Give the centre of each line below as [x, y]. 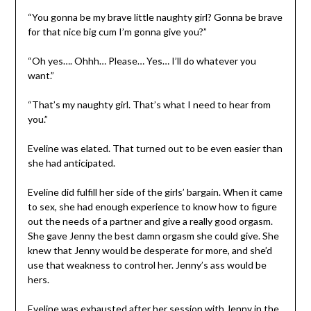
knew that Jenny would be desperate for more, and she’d [150, 250]
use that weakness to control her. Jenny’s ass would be [147, 264]
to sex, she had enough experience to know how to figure [152, 206]
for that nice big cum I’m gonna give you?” [117, 31]
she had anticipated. [71, 162]
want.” [41, 75]
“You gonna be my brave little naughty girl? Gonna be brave [155, 17]
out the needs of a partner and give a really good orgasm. [150, 221]
